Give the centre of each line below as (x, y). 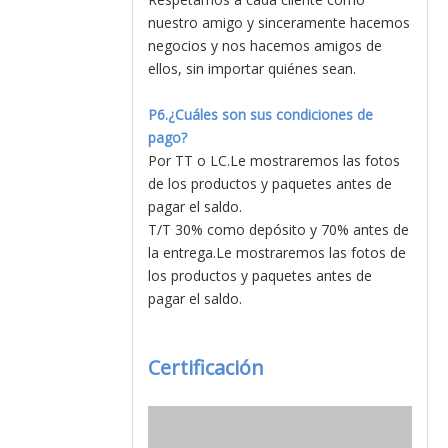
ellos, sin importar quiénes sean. (252, 68)
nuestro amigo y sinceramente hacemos (279, 22)
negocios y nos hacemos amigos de (265, 45)
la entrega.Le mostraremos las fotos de (277, 252)
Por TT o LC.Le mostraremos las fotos (274, 160)
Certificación (206, 367)
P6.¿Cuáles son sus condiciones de (260, 114)
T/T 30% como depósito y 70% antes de (278, 229)
